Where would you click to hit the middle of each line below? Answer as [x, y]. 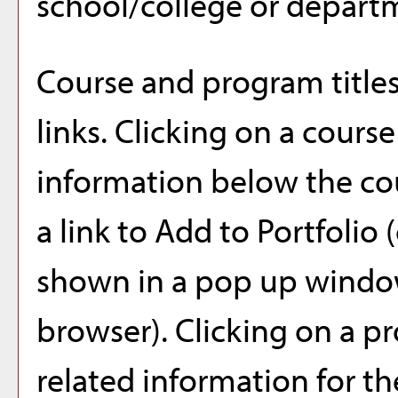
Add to [206, 230]
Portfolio [318, 230]
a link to [96, 230]
